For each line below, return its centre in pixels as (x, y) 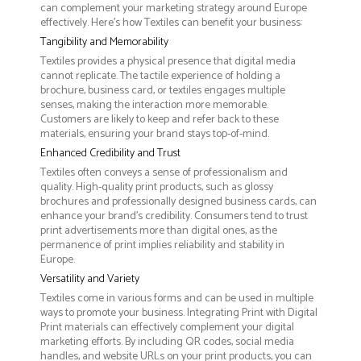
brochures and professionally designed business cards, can (178, 202)
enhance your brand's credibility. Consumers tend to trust (174, 217)
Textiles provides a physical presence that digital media (168, 62)
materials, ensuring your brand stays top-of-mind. (155, 135)
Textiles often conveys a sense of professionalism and (164, 173)
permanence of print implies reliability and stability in (162, 246)
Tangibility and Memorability (104, 43)
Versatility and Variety (90, 280)
